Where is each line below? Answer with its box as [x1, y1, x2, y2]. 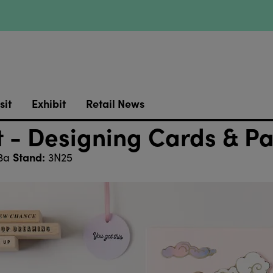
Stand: [12, 149, 45, 165]
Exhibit [31, 96, 66, 112]
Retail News [85, 96, 144, 112]
